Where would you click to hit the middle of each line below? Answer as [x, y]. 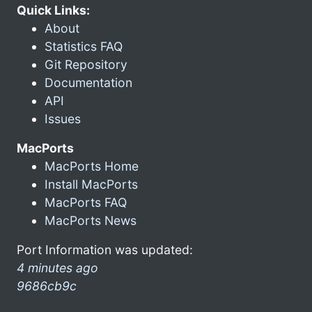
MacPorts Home [92, 166]
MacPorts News [91, 220]
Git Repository [86, 64]
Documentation [88, 82]
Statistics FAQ [84, 46]
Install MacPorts [91, 184]
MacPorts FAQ [86, 202]
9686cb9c [47, 286]
